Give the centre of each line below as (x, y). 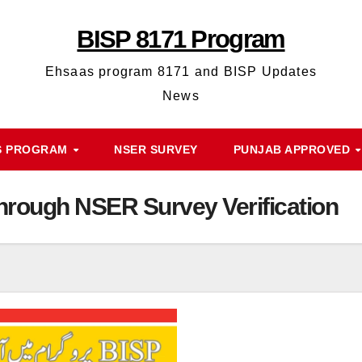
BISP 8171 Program (181, 39)
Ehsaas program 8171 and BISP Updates (181, 72)
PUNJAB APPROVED (293, 149)
